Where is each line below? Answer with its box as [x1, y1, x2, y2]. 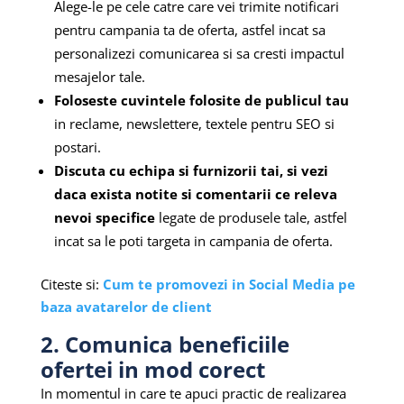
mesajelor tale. [53, 67, 145, 86]
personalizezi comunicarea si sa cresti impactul [53, 43, 344, 62]
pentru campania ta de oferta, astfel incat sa [53, 20, 326, 39]
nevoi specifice [53, 207, 159, 226]
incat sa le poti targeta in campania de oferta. [53, 231, 333, 250]
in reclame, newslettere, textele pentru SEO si [53, 114, 335, 133]
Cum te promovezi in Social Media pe [102, 274, 355, 293]
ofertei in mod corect [40, 353, 265, 384]
